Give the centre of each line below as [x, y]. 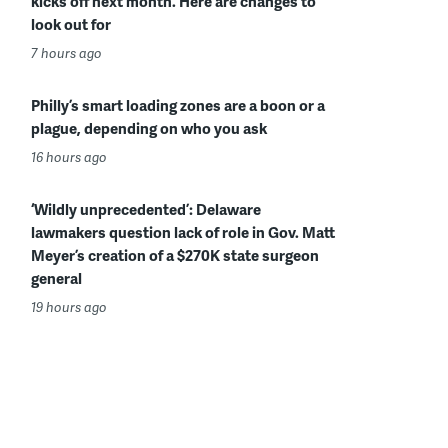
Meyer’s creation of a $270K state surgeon [175, 255]
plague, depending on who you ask [149, 128]
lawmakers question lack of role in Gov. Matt [183, 232]
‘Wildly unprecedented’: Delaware [146, 209]
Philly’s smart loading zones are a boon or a [178, 105]
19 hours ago [69, 307]
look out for [71, 24]
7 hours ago [66, 53]
